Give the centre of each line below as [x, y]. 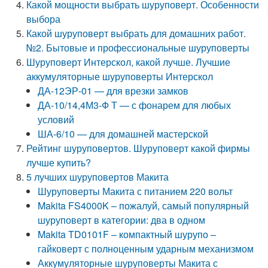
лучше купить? [59, 162]
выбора [44, 19]
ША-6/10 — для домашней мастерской [123, 134]
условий [56, 119]
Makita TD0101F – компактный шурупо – [127, 234]
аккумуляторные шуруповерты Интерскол [120, 76]
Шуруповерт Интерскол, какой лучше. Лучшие [129, 62]
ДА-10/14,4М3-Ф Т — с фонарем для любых [135, 105]
